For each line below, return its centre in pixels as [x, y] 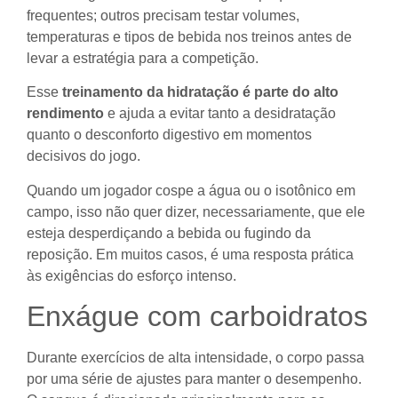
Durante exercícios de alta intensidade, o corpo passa [195, 358]
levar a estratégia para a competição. [143, 59]
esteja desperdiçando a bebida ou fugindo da [169, 233]
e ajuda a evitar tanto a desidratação [220, 114]
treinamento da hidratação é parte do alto [200, 92]
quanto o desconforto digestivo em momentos [169, 135]
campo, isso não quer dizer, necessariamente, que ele [196, 211]
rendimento [65, 114]
